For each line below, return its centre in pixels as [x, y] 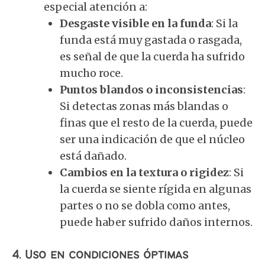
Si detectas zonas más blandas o [144, 106]
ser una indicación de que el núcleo [152, 139]
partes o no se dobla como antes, [145, 206]
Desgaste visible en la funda [135, 23]
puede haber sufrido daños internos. [156, 222]
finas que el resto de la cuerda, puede [156, 123]
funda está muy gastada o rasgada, [151, 40]
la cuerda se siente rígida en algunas [156, 189]
